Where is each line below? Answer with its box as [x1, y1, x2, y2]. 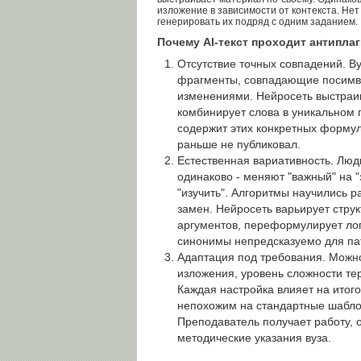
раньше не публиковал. [177, 139, 301, 151]
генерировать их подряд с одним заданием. [157, 16, 358, 27]
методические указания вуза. [177, 332, 331, 344]
